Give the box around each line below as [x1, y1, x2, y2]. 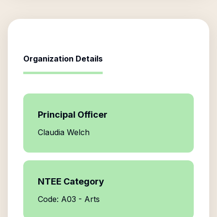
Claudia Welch [38, 127, 90, 137]
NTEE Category [38, 176, 104, 186]
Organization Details [23, 54, 103, 63]
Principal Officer [38, 109, 108, 120]
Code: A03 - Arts [38, 194, 100, 204]
